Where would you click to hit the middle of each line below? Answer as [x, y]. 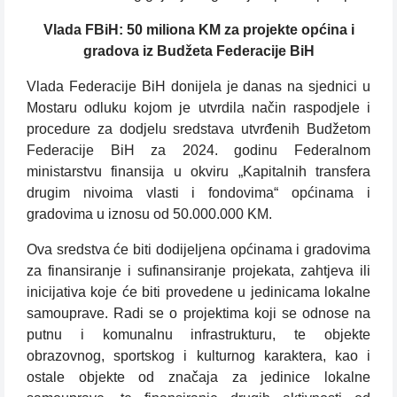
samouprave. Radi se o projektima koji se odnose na [198, 314]
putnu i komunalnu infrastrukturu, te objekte [198, 335]
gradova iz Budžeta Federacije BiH [198, 51]
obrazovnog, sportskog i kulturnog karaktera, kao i [198, 356]
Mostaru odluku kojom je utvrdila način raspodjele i [198, 108]
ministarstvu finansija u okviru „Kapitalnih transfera [198, 172]
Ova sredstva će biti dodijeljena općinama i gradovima [198, 250]
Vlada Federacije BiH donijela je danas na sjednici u [198, 87]
